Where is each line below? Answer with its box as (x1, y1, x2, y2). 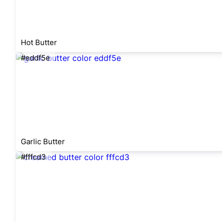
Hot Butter (21, 38, 57, 47)
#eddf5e (21, 53, 50, 62)
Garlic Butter (21, 137, 65, 146)
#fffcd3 (21, 152, 46, 162)
